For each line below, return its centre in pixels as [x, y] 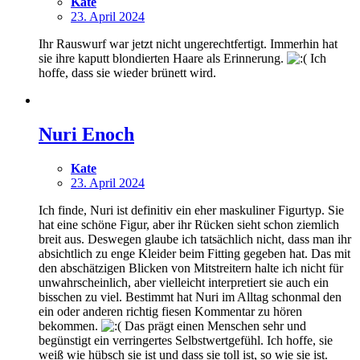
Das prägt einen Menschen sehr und [214, 325]
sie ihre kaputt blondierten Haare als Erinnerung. [163, 58]
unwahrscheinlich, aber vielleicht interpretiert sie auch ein [184, 282]
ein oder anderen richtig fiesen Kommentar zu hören [170, 311]
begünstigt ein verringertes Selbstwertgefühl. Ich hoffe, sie [186, 340]
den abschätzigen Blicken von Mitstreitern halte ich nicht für [191, 268]
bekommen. [70, 325]
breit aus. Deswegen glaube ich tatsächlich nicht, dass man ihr [195, 239]
